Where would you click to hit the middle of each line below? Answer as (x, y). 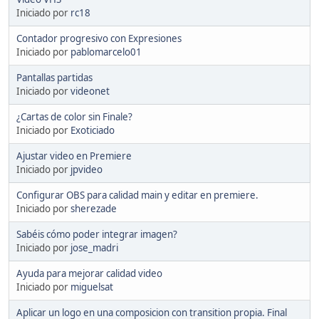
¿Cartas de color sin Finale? (74, 116)
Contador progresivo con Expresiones (99, 38)
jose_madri (94, 247)
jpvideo (87, 169)
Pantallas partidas (54, 77)
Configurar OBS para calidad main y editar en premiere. (137, 195)
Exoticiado (93, 130)
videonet (90, 91)
